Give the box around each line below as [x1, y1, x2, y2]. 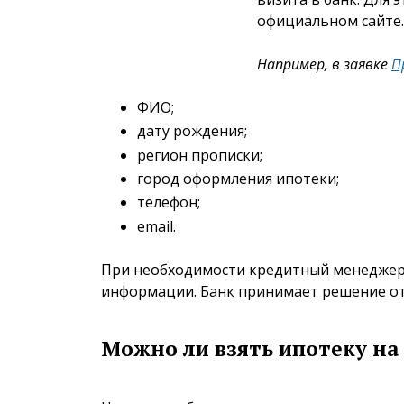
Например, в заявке [257, 53, 391, 74]
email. [137, 216, 176, 236]
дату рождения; [137, 121, 247, 142]
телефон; [137, 192, 200, 213]
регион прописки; [137, 144, 262, 165]
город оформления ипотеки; [137, 168, 339, 188]
